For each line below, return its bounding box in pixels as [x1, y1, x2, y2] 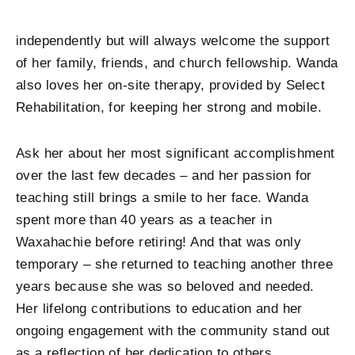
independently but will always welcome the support [16, 33, 330, 49]
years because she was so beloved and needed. [16, 278, 315, 294]
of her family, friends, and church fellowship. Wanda [16, 55, 338, 71]
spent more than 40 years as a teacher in [16, 212, 272, 227]
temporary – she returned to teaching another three [16, 256, 333, 272]
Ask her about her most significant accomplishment [16, 145, 335, 161]
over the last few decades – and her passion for [16, 167, 312, 183]
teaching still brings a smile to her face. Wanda [16, 189, 309, 205]
